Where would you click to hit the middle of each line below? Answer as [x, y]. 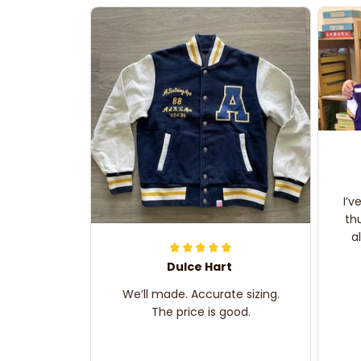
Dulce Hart [199, 267]
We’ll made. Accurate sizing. [201, 295]
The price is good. [201, 312]
